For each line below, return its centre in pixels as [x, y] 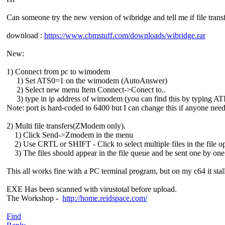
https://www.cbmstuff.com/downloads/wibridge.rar [125, 35]
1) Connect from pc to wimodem [58, 71]
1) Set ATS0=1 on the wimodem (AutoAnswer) [87, 80]
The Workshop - [34, 198]
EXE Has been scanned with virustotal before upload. [92, 189]
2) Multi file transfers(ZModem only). [66, 126]
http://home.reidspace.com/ [105, 198]
